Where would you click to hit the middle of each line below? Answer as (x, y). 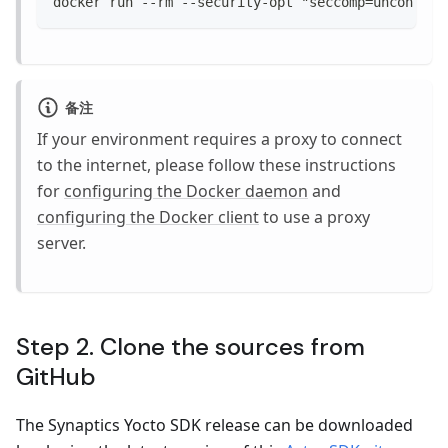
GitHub (56, 377)
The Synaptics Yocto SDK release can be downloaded (214, 425)
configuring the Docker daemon (186, 191)
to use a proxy (314, 217)
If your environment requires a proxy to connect (219, 139)
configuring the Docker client (148, 217)
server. (61, 243)
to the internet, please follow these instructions (216, 165)
